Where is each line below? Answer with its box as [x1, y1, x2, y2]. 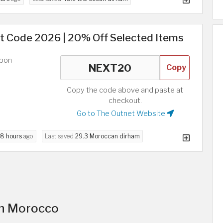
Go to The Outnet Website [76, 109, 167, 118]
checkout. [108, 96, 142, 106]
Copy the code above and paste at [67, 86, 183, 95]
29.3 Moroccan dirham [75, 132, 140, 140]
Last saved [45, 132, 75, 140]
